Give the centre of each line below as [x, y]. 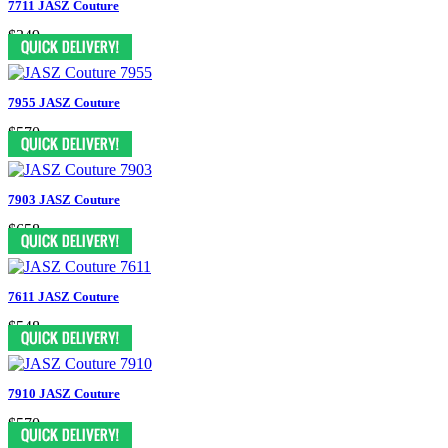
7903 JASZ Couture [64, 199]
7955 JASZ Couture [64, 102]
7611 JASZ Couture [63, 296]
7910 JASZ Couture [64, 393]
